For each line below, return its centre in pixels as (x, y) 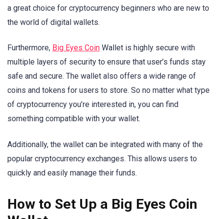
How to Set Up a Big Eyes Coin (102, 204)
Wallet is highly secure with (147, 48)
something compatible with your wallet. (74, 119)
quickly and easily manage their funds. (72, 173)
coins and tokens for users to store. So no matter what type (109, 90)
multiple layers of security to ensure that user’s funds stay (107, 62)
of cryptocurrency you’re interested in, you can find (93, 105)
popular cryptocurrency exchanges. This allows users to (102, 158)
